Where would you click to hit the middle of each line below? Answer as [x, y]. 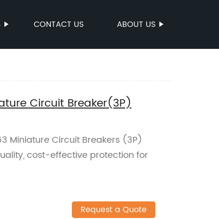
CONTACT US [59, 24]
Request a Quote [113, 210]
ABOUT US [136, 24]
